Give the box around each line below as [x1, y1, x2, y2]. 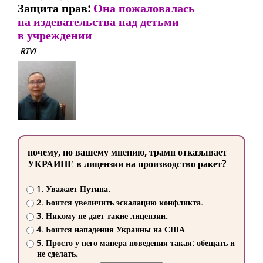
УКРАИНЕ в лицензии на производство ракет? [28, 157, 226, 170]
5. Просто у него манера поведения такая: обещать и [36, 237, 235, 249]
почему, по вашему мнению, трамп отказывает [28, 146, 227, 159]
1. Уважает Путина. [36, 183, 110, 195]
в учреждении [18, 27, 92, 43]
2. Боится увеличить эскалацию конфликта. [36, 197, 203, 208]
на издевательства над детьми [18, 14, 179, 29]
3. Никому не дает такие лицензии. [36, 210, 168, 222]
